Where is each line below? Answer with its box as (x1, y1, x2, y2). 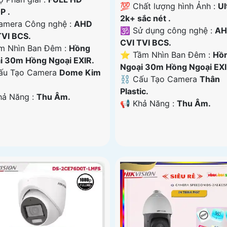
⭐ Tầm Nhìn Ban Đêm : (120, 49, 213, 60)
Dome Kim (59, 67, 101, 78)
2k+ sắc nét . (120, 13, 171, 23)
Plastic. (120, 86, 148, 96)
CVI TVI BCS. (120, 37, 171, 48)
